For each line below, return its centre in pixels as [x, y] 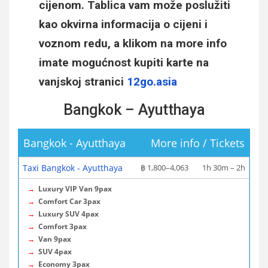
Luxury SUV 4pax [68, 214]
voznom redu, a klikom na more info [133, 43]
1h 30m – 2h [224, 167]
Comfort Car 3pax [69, 201]
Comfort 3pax [63, 226]
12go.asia [152, 82]
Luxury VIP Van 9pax [75, 189]
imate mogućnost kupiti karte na [124, 63]
